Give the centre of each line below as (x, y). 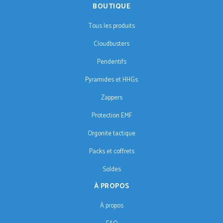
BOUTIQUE (111, 7)
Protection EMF (111, 116)
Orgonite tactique (111, 134)
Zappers (111, 98)
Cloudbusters (111, 44)
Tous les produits (111, 26)
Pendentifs (111, 62)
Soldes (111, 170)
